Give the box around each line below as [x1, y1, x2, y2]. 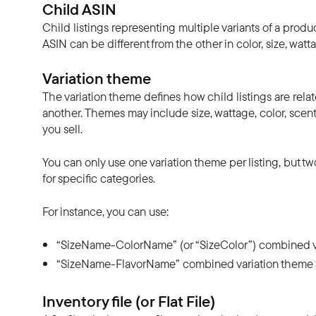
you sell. [42, 120, 83, 138]
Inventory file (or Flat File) [42, 289, 215, 312]
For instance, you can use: [42, 202, 169, 220]
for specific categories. [42, 169, 155, 187]
